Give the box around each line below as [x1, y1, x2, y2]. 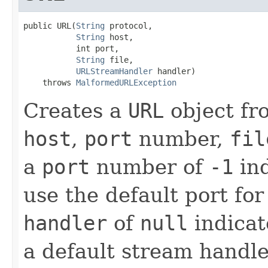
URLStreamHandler [76, 66, 153, 76]
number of [90, 154, 209, 179]
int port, [23, 43, 119, 53]
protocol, [105, 20, 153, 31]
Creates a [23, 98, 128, 123]
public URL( [23, 20, 76, 31]
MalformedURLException [76, 77, 176, 87]
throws [23, 77, 76, 87]
